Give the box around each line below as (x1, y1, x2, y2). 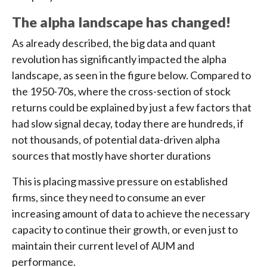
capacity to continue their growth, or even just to (12, 223, 238, 237)
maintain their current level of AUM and (12, 239, 194, 253)
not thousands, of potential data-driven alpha (12, 133, 220, 147)
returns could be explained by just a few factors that (12, 101, 252, 114)
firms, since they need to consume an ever (12, 191, 206, 204)
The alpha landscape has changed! (12, 14, 231, 31)
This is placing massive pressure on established (12, 175, 228, 188)
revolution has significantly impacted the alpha (12, 52, 226, 66)
